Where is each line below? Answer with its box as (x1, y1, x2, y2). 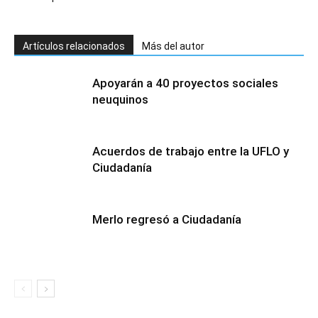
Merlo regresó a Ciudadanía (92, 212, 241, 226)
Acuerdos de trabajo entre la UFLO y (92, 144, 289, 158)
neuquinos (92, 92, 148, 106)
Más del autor (142, 40, 204, 52)
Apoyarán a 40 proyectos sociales (92, 76, 278, 90)
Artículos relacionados (23, 40, 125, 52)
